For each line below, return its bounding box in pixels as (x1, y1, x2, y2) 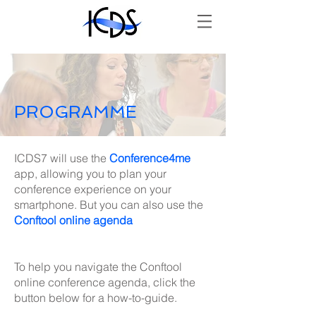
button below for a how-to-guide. (14, 291, 177, 305)
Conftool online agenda (14, 213, 133, 227)
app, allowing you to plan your (14, 166, 166, 181)
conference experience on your (14, 182, 171, 196)
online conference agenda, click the (14, 275, 195, 289)
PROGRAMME (14, 102, 137, 122)
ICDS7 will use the (14, 151, 109, 165)
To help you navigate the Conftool (14, 260, 182, 274)
